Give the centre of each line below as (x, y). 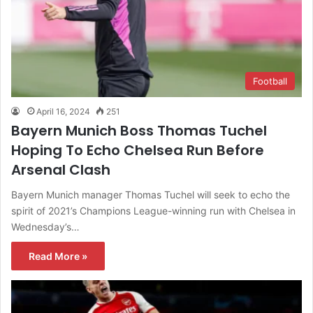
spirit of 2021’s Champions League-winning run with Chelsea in (153, 210)
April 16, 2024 (63, 111)
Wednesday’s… (45, 226)
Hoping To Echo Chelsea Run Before (138, 150)
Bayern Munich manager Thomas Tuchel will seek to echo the (151, 194)
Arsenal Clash (61, 169)
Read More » (58, 256)
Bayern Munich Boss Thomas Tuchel (139, 130)
